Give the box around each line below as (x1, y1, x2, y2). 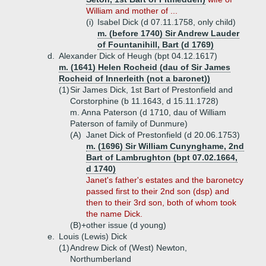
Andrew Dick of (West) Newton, (70, 243, 187, 252)
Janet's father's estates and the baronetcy (86, 175, 243, 185)
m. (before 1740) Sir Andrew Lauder (97, 28, 239, 38)
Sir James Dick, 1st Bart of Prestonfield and (70, 85, 233, 94)
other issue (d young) (86, 220, 166, 230)
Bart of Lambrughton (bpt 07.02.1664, (86, 153, 237, 162)
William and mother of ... (86, 6, 178, 15)
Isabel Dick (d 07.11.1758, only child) (97, 17, 236, 27)
